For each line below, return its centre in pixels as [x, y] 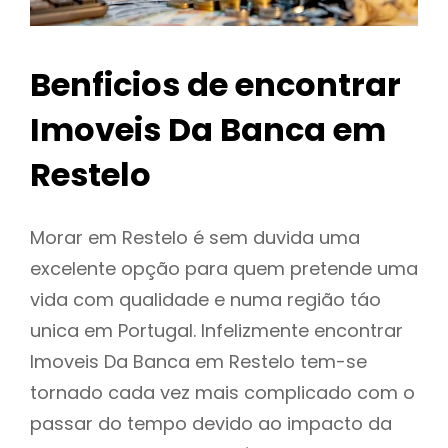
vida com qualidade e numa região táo [205, 300]
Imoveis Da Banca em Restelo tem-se [198, 362]
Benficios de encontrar [215, 85]
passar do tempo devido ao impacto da [211, 424]
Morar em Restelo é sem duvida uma [195, 238]
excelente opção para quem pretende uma [224, 269]
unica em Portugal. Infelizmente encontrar [216, 331]
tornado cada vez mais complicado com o [222, 393]
